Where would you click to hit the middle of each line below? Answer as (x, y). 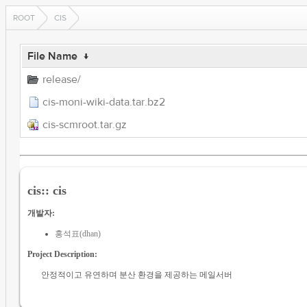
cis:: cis (47, 190)
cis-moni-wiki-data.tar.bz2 (103, 102)
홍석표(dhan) (77, 233)
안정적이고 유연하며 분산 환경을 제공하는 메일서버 (136, 274)
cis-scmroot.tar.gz (84, 125)
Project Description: (62, 254)
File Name (52, 56)
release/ (61, 79)
